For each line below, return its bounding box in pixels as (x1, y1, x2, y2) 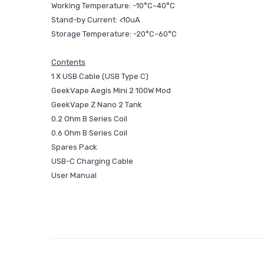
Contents (51, 58, 85, 67)
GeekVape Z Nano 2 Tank (51, 100, 142, 109)
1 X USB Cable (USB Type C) (51, 72, 148, 81)
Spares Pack (51, 143, 97, 151)
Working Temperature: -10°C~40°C (51, 1, 175, 10)
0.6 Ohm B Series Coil (51, 128, 127, 137)
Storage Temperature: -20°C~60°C (51, 29, 177, 38)
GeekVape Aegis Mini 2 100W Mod (51, 86, 171, 95)
